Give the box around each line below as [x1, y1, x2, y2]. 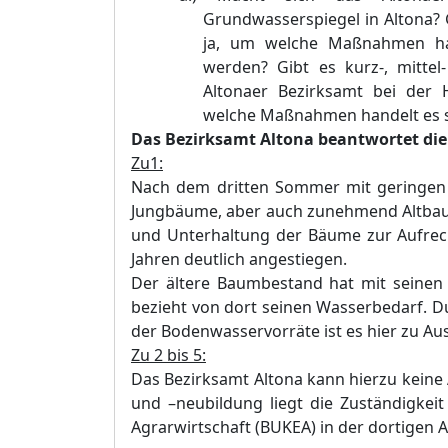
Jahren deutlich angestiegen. [131, 248, 347, 270]
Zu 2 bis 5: [131, 344, 206, 366]
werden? [203, 56, 268, 78]
